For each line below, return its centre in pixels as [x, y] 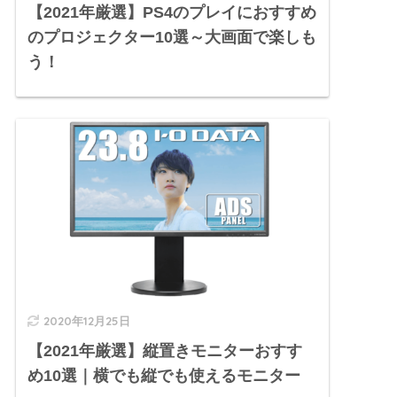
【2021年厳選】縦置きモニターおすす [165, 351]
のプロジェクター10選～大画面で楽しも [172, 38]
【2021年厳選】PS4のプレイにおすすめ [172, 13]
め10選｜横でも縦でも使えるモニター [164, 376]
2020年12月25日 [87, 321]
